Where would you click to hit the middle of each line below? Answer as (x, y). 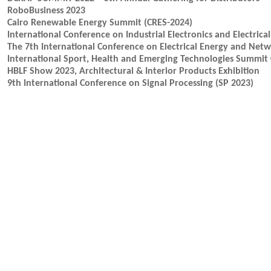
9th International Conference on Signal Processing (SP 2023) (130, 83)
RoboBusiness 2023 (46, 11)
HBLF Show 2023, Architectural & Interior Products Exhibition (133, 71)
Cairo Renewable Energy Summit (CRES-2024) (100, 23)
